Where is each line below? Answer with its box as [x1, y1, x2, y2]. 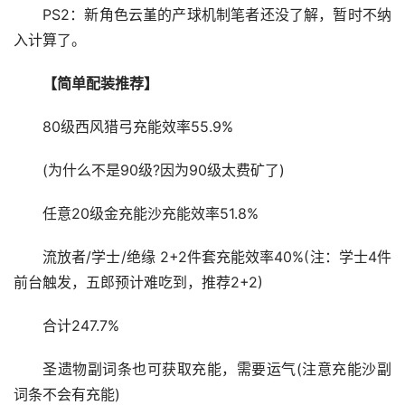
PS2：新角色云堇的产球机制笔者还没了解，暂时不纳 [42, 5, 391, 24]
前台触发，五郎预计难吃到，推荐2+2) [14, 273, 263, 291]
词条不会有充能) [14, 385, 120, 403]
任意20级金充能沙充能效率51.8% [42, 204, 259, 222]
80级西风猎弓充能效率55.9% [42, 118, 233, 136]
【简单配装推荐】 [42, 74, 158, 92]
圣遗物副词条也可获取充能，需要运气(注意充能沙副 [42, 360, 391, 378]
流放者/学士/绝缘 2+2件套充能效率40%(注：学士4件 [42, 248, 391, 266]
